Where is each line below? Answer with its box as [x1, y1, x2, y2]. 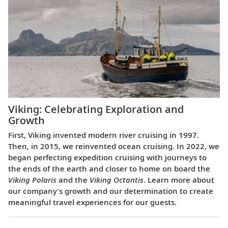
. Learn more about [144, 174, 214, 185]
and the [56, 174, 90, 185]
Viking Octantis [90, 174, 144, 185]
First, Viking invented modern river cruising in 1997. [8, 129, 199, 140]
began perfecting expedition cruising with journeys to [8, 152, 207, 162]
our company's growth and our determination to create [8, 185, 213, 196]
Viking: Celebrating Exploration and [8, 102, 184, 116]
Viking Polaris [8, 174, 56, 185]
